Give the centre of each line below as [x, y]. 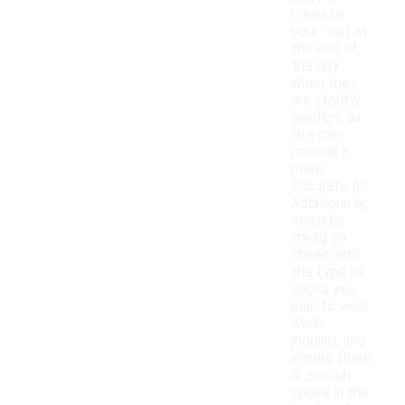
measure [318, 14]
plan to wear [330, 306]
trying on [319, 238]
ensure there [331, 358]
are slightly [326, 100]
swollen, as [326, 118]
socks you [323, 289]
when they [324, 83]
